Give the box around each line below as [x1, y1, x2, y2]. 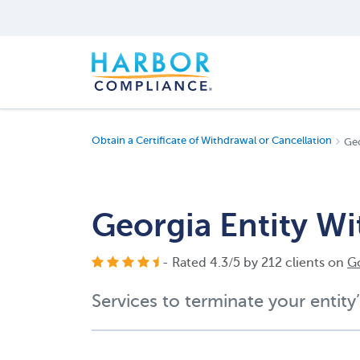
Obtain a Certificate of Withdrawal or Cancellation [92, 135, 332, 146]
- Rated [162, 256, 210, 270]
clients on [282, 256, 347, 270]
